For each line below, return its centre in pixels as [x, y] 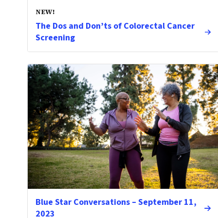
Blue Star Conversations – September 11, [116, 202]
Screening [55, 38]
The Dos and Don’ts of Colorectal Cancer [115, 26]
